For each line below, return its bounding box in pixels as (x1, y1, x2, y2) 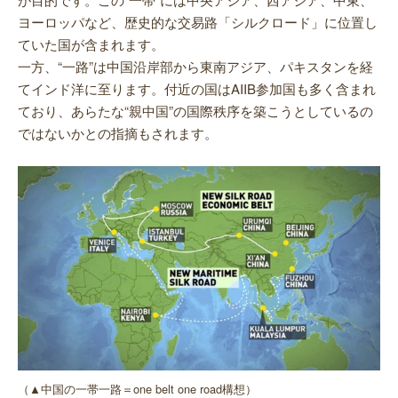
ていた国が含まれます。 (18, 35, 164, 54)
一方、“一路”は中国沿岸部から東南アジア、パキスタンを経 (18, 57, 373, 76)
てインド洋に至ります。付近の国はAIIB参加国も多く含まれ (18, 79, 376, 99)
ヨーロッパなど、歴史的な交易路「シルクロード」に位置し (18, 12, 378, 32)
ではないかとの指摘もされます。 (18, 123, 218, 143)
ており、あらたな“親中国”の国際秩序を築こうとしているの (18, 101, 373, 121)
